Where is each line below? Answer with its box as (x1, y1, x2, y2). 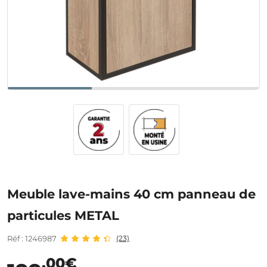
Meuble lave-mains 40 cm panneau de (7, 187, 256, 201)
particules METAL (7, 208, 119, 223)
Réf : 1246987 (7, 234, 57, 243)
